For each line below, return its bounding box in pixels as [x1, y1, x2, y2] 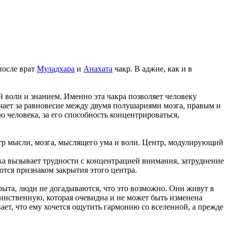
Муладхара [37, 64, 75, 73]
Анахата [83, 64, 112, 73]
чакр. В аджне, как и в [112, 64, 192, 73]
